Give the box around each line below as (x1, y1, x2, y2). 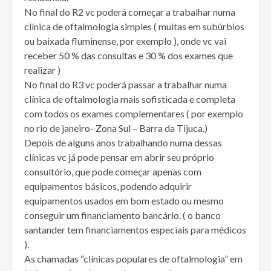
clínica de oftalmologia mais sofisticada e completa (24, 93, 235, 105)
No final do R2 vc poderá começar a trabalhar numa (24, 6, 235, 18)
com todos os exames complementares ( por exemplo (24, 108, 243, 120)
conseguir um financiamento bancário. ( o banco (24, 209, 221, 221)
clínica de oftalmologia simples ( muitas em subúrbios (24, 21, 244, 33)
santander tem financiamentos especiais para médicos (24, 224, 246, 236)
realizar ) (24, 64, 60, 76)
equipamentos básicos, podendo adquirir (24, 180, 192, 192)
